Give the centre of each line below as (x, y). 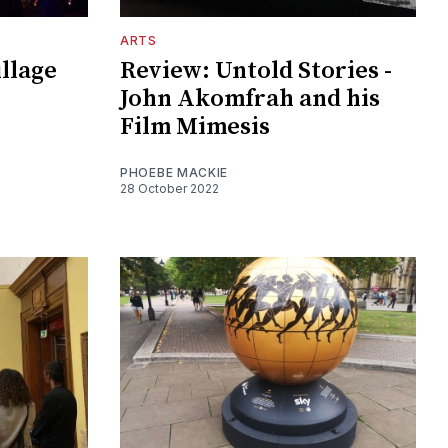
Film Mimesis (195, 127)
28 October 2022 (169, 189)
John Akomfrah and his (250, 99)
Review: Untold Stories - (256, 71)
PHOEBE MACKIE (174, 173)
